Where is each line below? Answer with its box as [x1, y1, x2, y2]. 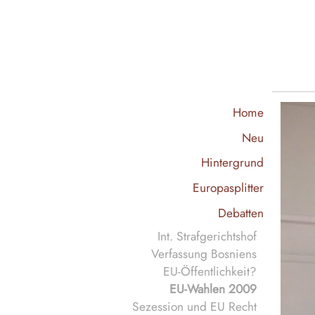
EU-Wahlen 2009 [169, 280, 257, 298]
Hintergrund [201, 153, 264, 172]
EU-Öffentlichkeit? [163, 262, 257, 281]
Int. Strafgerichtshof [157, 227, 257, 245]
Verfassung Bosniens [151, 245, 257, 263]
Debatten [218, 203, 264, 221]
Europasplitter [193, 178, 264, 196]
